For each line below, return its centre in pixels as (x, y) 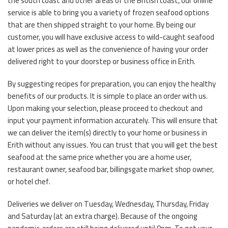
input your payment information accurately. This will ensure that (113, 120)
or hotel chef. (29, 181)
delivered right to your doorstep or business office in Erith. (102, 61)
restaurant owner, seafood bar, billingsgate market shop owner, (111, 169)
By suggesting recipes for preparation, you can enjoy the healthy (112, 83)
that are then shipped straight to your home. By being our (102, 24)
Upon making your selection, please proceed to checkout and (105, 108)
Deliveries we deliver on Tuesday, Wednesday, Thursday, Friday (108, 204)
